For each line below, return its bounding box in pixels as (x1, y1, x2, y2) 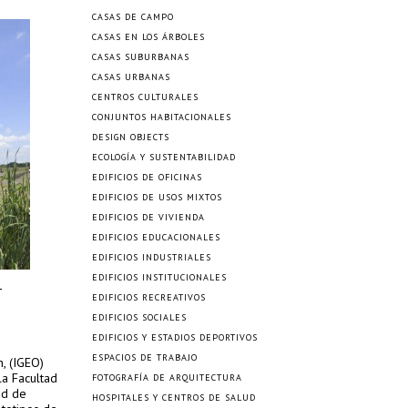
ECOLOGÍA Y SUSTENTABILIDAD (92, 151, 236, 163)
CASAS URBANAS (92, 71, 170, 83)
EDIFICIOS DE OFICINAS (92, 171, 202, 183)
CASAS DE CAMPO (92, 11, 174, 23)
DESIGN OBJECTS (92, 131, 169, 143)
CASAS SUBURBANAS (92, 51, 189, 63)
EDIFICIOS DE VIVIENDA (92, 211, 205, 223)
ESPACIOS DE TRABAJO (92, 352, 198, 363)
